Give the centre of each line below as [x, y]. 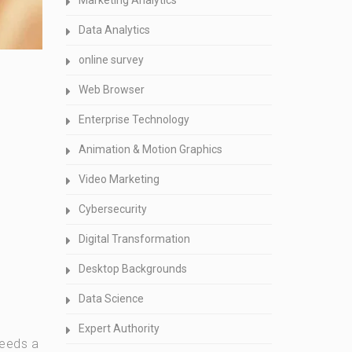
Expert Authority [119, 328]
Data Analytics [114, 30]
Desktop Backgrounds [132, 269]
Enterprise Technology [134, 119]
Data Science [111, 299]
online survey [111, 60]
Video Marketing [119, 179]
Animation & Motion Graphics [150, 149]
